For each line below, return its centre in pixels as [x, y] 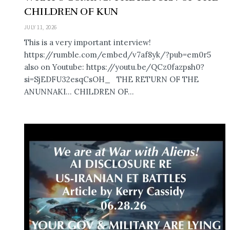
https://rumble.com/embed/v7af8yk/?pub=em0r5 [120, 54]
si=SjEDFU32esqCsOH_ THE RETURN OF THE [111, 79]
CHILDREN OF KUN [71, 11]
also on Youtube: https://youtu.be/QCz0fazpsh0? [114, 67]
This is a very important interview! [88, 42]
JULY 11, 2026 [41, 27]
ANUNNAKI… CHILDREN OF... [79, 91]
